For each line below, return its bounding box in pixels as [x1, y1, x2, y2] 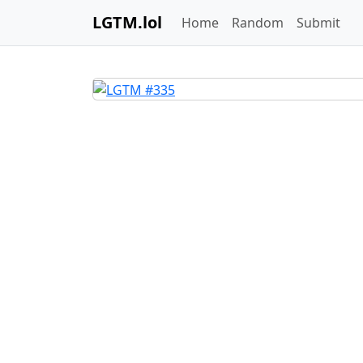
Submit [297, 14, 340, 32]
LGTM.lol [92, 11, 162, 33]
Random [232, 14, 284, 32]
